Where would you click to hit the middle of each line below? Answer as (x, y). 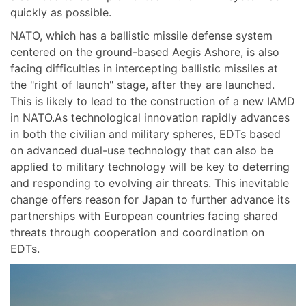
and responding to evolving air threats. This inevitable (150, 183)
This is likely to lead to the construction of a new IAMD (153, 101)
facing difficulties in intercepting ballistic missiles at (144, 68)
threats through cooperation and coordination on (137, 232)
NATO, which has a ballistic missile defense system (141, 35)
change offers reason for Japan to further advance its (150, 199)
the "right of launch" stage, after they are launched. (142, 84)
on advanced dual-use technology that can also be (142, 150)
